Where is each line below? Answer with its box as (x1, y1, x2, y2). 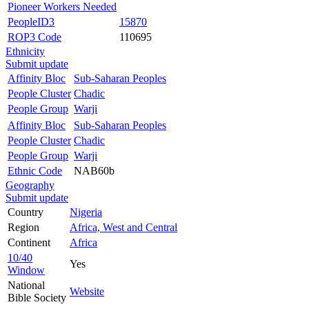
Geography (6, 179, 54, 191)
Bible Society (8, 291, 66, 303)
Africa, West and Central (70, 221, 177, 233)
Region (8, 221, 39, 233)
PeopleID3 (8, 15, 54, 28)
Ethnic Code (8, 164, 62, 177)
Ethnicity (6, 45, 45, 57)
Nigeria (70, 206, 102, 218)
